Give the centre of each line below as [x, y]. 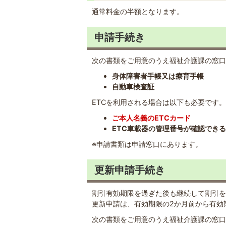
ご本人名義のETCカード [152, 118]
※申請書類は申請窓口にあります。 [147, 144]
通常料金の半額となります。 [138, 11]
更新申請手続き [130, 170]
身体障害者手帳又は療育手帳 [158, 76]
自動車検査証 [133, 87]
